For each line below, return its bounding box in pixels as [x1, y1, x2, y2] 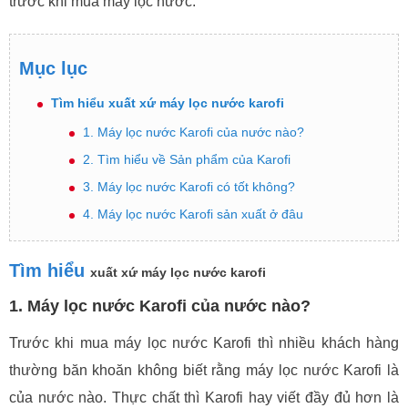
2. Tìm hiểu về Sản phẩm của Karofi [83, 152, 291, 167]
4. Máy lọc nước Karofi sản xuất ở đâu [83, 207, 303, 221]
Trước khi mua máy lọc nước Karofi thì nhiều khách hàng [9, 335, 399, 351]
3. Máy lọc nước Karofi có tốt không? [83, 179, 295, 194]
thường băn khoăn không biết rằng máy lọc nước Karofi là [9, 362, 399, 378]
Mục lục [19, 58, 87, 78]
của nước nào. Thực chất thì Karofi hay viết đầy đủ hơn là [9, 390, 399, 405]
